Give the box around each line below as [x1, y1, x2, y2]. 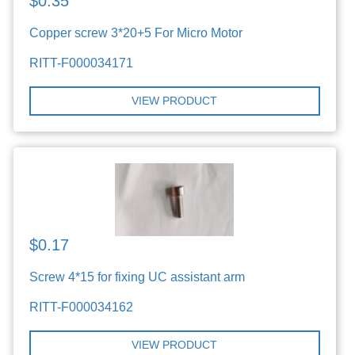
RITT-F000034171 [29, 55, 134, 70]
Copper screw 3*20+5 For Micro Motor [29, 25, 243, 40]
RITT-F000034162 [29, 300, 134, 314]
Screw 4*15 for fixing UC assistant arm [29, 269, 246, 284]
